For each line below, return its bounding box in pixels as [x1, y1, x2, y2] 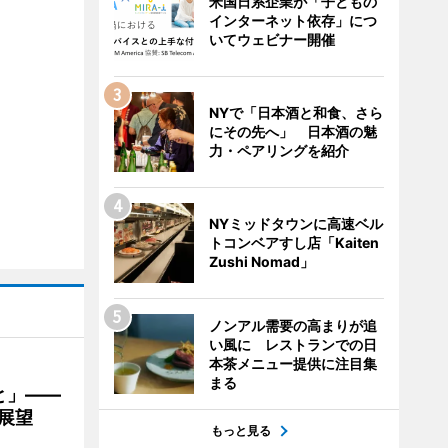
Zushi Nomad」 [208, 253, 314, 270]
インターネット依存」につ [208, 12, 377, 29]
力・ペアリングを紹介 [208, 142, 349, 159]
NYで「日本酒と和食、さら [208, 104, 383, 121]
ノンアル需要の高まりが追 [208, 317, 377, 334]
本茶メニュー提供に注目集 [208, 355, 377, 372]
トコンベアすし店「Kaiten [208, 234, 379, 251]
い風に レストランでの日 [208, 336, 377, 353]
